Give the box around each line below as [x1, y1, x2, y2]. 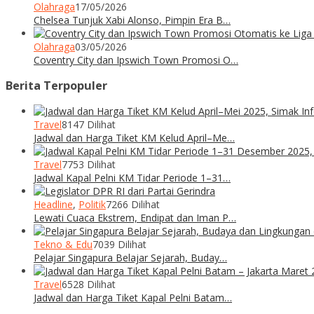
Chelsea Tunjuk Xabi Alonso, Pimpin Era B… [34, 13, 231, 27]
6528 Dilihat [62, 278, 116, 292]
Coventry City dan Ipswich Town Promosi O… [34, 53, 238, 67]
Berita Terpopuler [6, 77, 107, 93]
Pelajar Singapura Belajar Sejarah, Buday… [34, 251, 227, 265]
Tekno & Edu [34, 238, 93, 252]
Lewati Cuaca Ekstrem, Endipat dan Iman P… [34, 211, 236, 225]
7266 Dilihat [106, 198, 160, 212]
